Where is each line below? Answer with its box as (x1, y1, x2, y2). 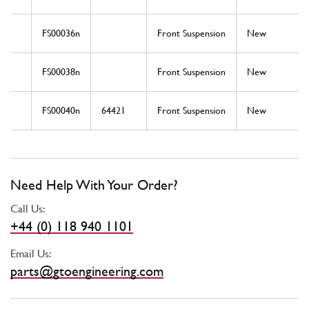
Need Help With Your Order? (10, 177, 178, 194)
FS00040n (42, 105, 80, 117)
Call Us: (10, 202, 46, 216)
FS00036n (42, 28, 80, 39)
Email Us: (10, 247, 52, 261)
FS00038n (42, 66, 80, 78)
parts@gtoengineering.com (10, 263, 163, 280)
